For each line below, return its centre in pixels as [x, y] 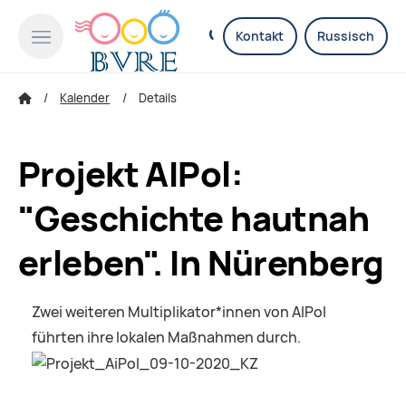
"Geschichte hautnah [194, 219]
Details [157, 98]
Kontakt [260, 36]
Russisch [346, 36]
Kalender [85, 98]
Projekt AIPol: [131, 174]
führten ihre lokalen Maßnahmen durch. [166, 338]
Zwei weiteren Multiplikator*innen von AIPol [179, 313]
